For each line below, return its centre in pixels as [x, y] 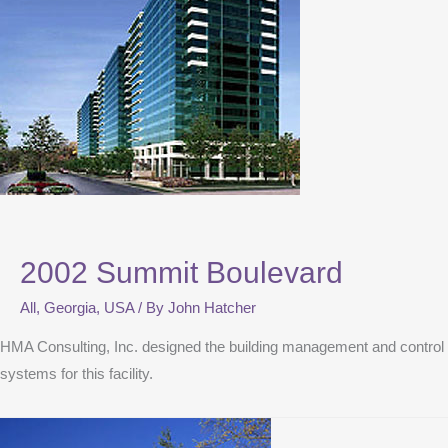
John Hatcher [212, 308]
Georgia [70, 308]
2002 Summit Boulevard [181, 273]
